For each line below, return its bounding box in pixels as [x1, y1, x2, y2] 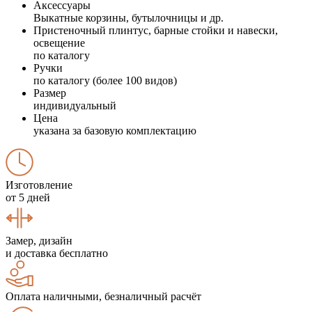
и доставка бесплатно [6, 247, 108, 259]
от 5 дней [6, 191, 50, 203]
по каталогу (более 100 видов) [33, 74, 177, 86]
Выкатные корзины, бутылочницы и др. [33, 11, 224, 24]
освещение [33, 36, 85, 49]
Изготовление [6, 178, 72, 191]
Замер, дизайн [6, 234, 72, 247]
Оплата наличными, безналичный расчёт [6, 290, 201, 302]
